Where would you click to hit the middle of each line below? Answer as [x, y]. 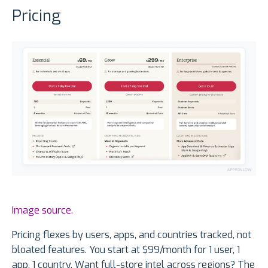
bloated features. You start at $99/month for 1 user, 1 [126, 249]
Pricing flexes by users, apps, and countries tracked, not [132, 234]
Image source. [42, 210]
